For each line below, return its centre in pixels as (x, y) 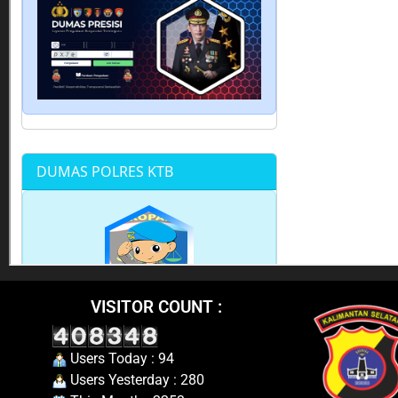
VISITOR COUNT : (156, 306)
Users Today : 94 (120, 358)
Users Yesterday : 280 (135, 379)
